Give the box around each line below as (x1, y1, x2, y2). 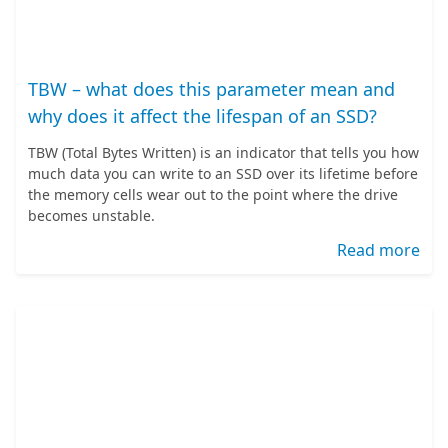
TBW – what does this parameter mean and (28, 77, 395, 101)
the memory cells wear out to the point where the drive (28, 185, 398, 204)
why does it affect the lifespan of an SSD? (28, 104, 377, 128)
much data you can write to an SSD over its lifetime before (28, 164, 418, 183)
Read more (337, 239, 420, 261)
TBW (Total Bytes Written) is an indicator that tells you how (28, 143, 419, 162)
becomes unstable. (28, 206, 155, 225)
